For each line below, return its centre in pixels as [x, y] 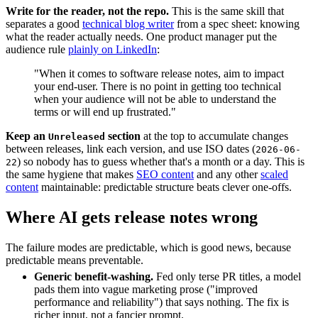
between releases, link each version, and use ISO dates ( [131, 148]
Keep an [27, 136]
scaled [274, 174]
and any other [227, 174]
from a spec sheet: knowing [237, 23]
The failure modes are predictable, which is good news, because [148, 247]
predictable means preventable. [75, 260]
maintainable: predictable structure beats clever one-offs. [165, 187]
